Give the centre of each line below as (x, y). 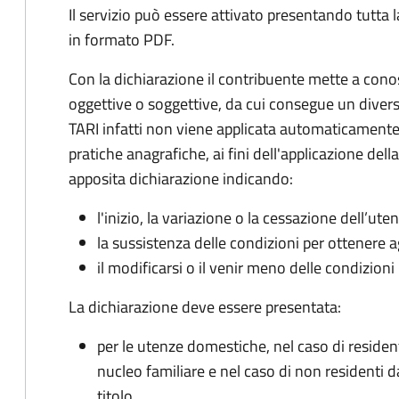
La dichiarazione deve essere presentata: (205, 307)
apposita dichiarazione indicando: (181, 179)
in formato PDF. (122, 40)
